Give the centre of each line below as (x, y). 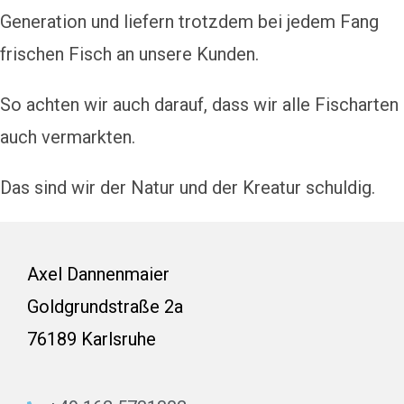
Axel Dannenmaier (98, 274)
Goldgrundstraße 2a (105, 306)
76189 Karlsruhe (92, 339)
